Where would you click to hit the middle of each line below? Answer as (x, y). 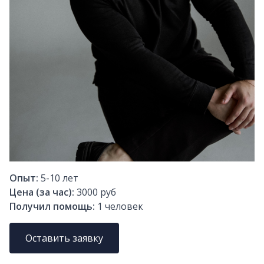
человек (123, 207)
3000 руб (96, 192)
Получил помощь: (53, 207)
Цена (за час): (42, 192)
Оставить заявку (65, 238)
